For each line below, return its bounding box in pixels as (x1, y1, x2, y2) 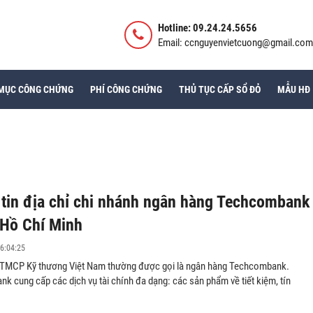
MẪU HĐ (277, 84, 310, 95)
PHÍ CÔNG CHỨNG (89, 84, 162, 95)
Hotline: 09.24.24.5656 (158, 22, 257, 34)
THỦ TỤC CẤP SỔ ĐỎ (178, 84, 261, 95)
